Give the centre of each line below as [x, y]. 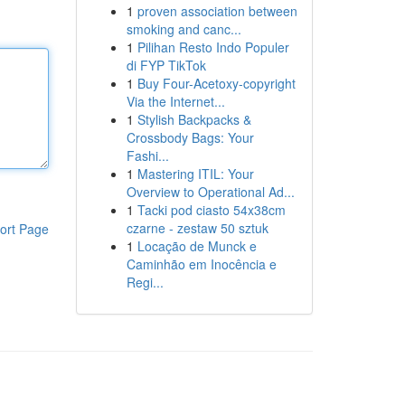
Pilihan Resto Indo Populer [213, 47]
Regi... [145, 282]
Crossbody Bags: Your [190, 137]
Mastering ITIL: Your [195, 174]
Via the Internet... [175, 101]
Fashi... [147, 155]
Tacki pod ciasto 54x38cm [211, 210]
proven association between [217, 11]
